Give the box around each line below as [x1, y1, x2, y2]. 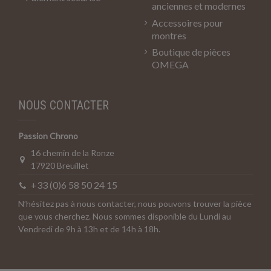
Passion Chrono [18, 131, 78, 142]
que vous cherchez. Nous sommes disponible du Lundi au [18, 211, 231, 222]
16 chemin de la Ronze [31, 148, 115, 158]
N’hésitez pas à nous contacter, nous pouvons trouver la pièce [18, 198, 252, 209]
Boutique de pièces [152, 46, 230, 58]
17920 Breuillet [31, 160, 90, 171]
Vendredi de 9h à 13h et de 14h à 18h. [18, 224, 160, 235]
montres [152, 29, 186, 41]
